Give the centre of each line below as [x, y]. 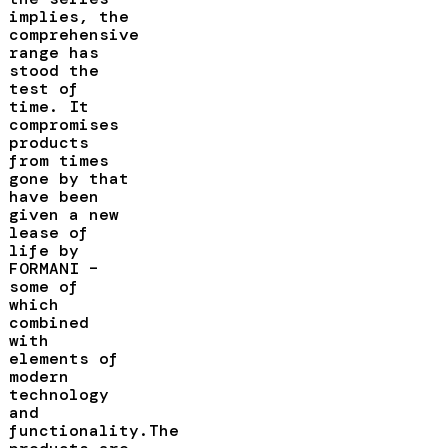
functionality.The [93, 430]
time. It [48, 106]
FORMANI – [53, 268]
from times [58, 160]
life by [43, 250]
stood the [53, 70]
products [48, 142]
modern [38, 376]
